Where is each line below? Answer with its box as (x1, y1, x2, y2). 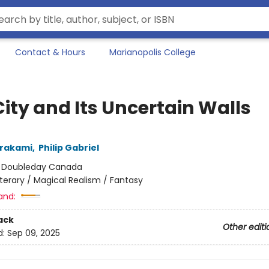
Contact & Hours (15, 46, 85, 58)
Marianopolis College (109, 46, 196, 58)
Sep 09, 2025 (7, 227, 60, 240)
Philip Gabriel (38, 142, 99, 154)
